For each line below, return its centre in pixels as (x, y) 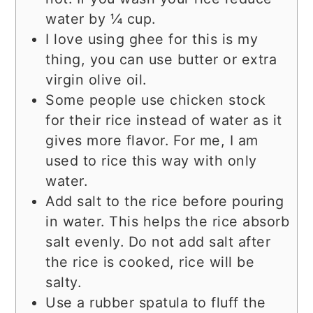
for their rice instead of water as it (164, 121)
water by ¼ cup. (101, 19)
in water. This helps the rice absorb (168, 222)
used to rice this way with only (151, 161)
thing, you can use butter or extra (161, 60)
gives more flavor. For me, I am (152, 141)
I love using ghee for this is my (152, 39)
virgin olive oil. (96, 80)
